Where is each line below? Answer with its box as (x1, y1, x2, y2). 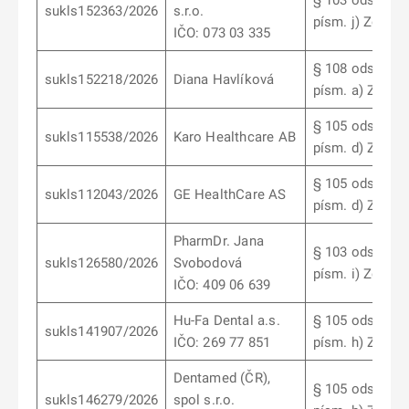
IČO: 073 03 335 (173, 25, 271, 41)
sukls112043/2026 (44, 186, 159, 203)
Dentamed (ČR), (173, 370, 271, 386)
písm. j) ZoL (312, 14, 388, 30)
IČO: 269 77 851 (173, 334, 271, 351)
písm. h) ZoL (312, 334, 392, 351)
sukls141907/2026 (44, 323, 159, 340)
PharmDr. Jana (173, 233, 264, 249)
